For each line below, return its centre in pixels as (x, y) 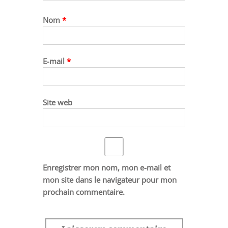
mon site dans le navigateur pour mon (110, 179)
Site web (58, 102)
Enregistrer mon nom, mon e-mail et (107, 167)
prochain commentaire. (84, 192)
